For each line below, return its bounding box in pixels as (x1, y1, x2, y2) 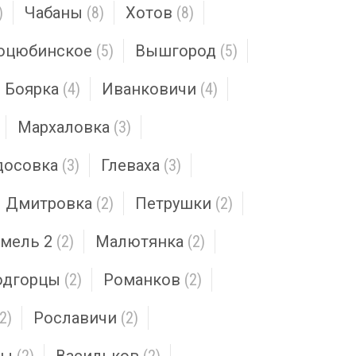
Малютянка (95, 232, 184, 251)
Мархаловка (17, 118, 110, 137)
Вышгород (135, 41, 216, 60)
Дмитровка (6, 194, 92, 213)
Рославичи (33, 308, 117, 327)
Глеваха (101, 156, 160, 175)
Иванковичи (102, 79, 196, 99)
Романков (103, 270, 180, 289)
